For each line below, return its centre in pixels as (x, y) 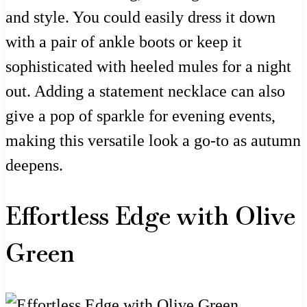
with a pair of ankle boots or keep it (124, 42)
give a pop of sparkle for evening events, (140, 116)
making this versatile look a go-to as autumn (153, 141)
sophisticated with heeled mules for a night (148, 67)
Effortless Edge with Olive (150, 217)
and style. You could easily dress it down (140, 17)
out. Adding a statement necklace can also (145, 91)
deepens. (34, 165)
